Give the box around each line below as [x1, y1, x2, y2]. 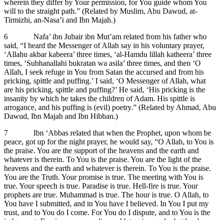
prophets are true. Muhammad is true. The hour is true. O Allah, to [4, 190, 209, 199]
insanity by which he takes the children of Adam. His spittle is [4, 94, 195, 103]
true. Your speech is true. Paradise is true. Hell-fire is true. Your [4, 181, 198, 190]
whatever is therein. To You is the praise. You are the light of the [4, 155, 201, 164]
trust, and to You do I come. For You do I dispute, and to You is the [4, 208, 210, 217]
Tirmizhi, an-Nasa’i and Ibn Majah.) [4, 15, 117, 24]
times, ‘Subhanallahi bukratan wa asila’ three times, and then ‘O [4, 58, 201, 67]
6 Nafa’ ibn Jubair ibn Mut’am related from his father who [4, 32, 207, 41]
